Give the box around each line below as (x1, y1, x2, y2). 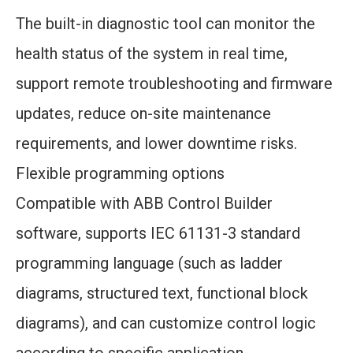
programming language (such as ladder (16, 254, 283, 273)
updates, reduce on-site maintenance (16, 104, 271, 123)
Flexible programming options (16, 164, 225, 183)
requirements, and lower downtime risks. (16, 134, 297, 153)
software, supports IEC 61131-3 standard (16, 224, 300, 243)
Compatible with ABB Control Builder (16, 194, 273, 213)
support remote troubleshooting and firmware (16, 74, 333, 93)
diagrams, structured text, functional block (16, 284, 308, 303)
